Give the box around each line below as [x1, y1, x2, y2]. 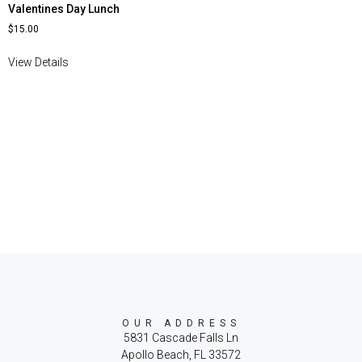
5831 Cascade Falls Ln [124, 331, 238, 345]
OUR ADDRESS [121, 318, 241, 330]
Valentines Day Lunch [8, 2, 120, 16]
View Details [8, 56, 69, 69]
